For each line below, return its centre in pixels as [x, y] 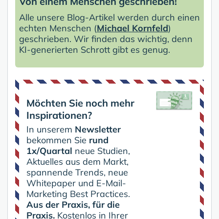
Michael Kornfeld [132, 28]
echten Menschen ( [58, 28]
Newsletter [98, 129]
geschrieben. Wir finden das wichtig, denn [106, 39]
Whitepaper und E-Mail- [76, 183]
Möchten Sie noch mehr [80, 103]
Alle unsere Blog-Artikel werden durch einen [109, 17]
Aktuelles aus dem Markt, [77, 161]
